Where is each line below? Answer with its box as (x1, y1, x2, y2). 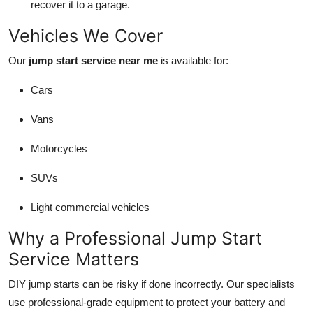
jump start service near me (29, 54, 158, 66)
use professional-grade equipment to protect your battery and (8, 296, 285, 308)
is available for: (158, 54, 228, 66)
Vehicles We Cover (8, 24, 163, 46)
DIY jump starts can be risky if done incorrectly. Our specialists (8, 277, 295, 290)
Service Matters (8, 248, 139, 270)
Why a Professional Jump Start (8, 227, 262, 249)
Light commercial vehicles (31, 201, 150, 213)
